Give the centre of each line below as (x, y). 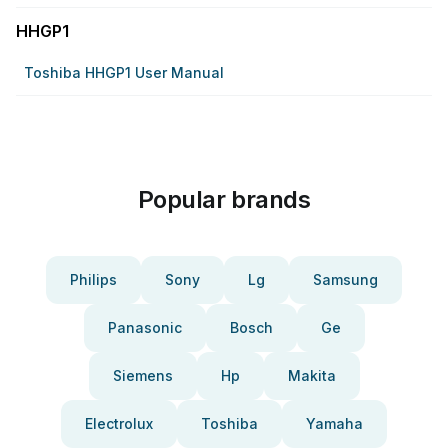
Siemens (142, 375)
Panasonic (144, 327)
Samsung (345, 279)
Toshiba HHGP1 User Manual (124, 72)
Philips (93, 279)
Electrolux (119, 423)
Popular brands (224, 199)
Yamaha (334, 423)
